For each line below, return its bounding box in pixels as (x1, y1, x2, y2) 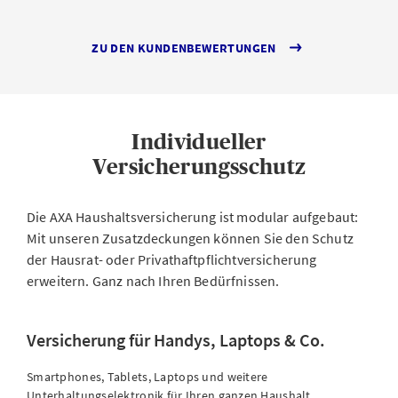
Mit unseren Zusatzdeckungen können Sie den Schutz (27, 229, 354, 247)
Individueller (131, 130, 267, 154)
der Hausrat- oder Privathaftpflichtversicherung (27, 251, 317, 268)
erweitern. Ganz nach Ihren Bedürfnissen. (27, 272, 280, 290)
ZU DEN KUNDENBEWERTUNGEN (92, 39, 276, 56)
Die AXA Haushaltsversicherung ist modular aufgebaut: (27, 208, 359, 226)
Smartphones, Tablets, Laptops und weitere (27, 369, 268, 385)
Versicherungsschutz (92, 155, 306, 179)
